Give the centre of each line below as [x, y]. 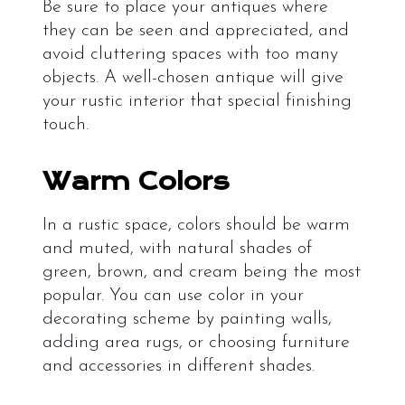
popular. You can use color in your [173, 296]
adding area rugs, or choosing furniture [196, 343]
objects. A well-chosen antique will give [193, 78]
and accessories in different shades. [178, 367]
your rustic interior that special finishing [197, 102]
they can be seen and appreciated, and [195, 31]
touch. [65, 125]
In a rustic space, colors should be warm [196, 226]
